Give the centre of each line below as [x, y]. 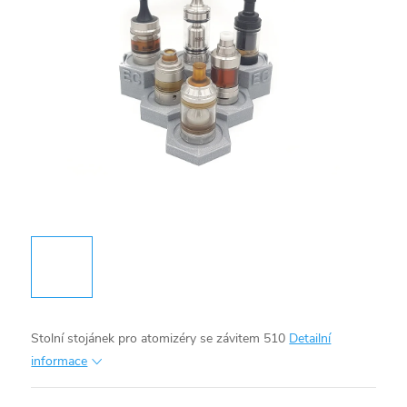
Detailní [310, 339]
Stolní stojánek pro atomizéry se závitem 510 [159, 339]
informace [60, 362]
